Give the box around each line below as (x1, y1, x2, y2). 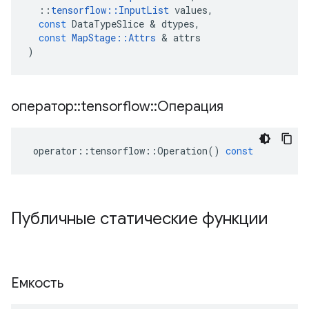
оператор (11, 98, 74, 115)
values (175, 3, 208, 17)
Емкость (11, 275, 67, 292)
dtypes (161, 17, 195, 30)
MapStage (72, 31, 116, 44)
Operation (157, 144, 208, 157)
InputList (119, 3, 169, 17)
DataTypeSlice (72, 17, 144, 30)
